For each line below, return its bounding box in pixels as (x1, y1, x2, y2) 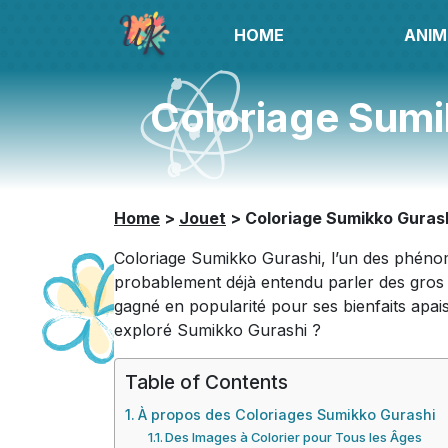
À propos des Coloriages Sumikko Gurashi (137, 406, 436, 423)
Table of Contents (125, 370, 288, 395)
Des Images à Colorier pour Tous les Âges (165, 429, 423, 445)
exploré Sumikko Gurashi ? (114, 320, 321, 340)
